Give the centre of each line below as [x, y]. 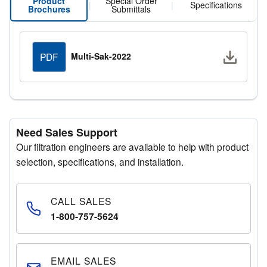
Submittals [131, 9]
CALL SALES [81, 201]
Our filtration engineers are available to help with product [133, 147]
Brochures [49, 9]
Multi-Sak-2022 [101, 56]
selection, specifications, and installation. [100, 162]
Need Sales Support [67, 133]
